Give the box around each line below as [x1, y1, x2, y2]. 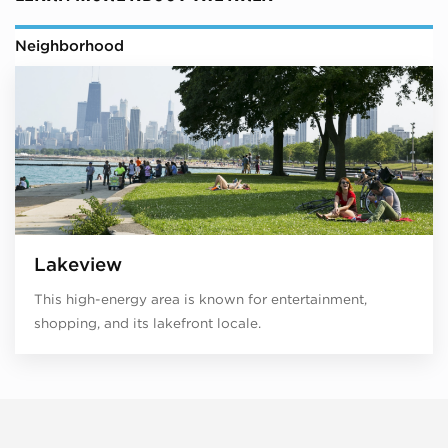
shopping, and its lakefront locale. [33, 315, 261, 332]
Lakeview [33, 253, 122, 276]
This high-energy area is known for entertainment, [33, 291, 367, 308]
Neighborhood [15, 36, 124, 55]
